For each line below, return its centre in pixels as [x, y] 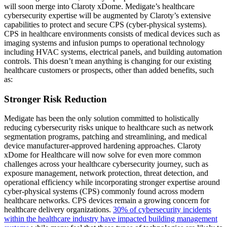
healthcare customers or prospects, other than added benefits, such [109, 70]
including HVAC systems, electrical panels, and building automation [113, 52]
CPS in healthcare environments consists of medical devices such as [112, 33]
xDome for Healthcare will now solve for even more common [103, 155]
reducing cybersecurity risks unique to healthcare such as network [109, 128]
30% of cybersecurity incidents [162, 210]
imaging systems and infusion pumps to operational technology [104, 43]
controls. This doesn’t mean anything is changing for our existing [108, 61]
